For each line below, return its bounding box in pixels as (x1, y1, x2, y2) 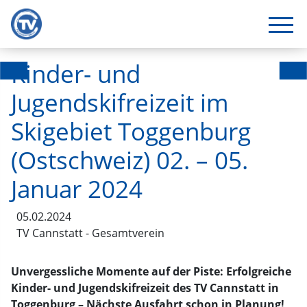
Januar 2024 (11, 172, 143, 205)
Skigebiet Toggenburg (11, 114, 251, 147)
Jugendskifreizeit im (11, 86, 229, 119)
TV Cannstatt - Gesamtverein (16, 225, 164, 241)
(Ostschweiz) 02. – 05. (11, 143, 248, 176)
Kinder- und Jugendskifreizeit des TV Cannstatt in (11, 280, 279, 295)
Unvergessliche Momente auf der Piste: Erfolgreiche (11, 264, 291, 279)
